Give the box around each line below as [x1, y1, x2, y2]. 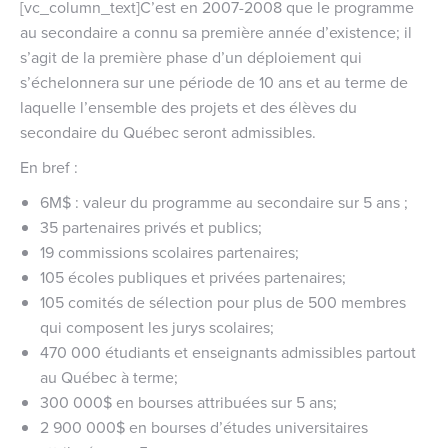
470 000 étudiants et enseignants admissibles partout [40, 340, 416, 363]
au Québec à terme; [40, 365, 178, 388]
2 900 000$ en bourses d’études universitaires [40, 415, 368, 438]
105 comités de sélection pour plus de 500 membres [40, 290, 406, 313]
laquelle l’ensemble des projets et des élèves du [20, 95, 357, 118]
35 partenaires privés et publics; [40, 215, 262, 238]
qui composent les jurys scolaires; [40, 315, 274, 338]
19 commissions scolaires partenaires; [40, 240, 299, 263]
